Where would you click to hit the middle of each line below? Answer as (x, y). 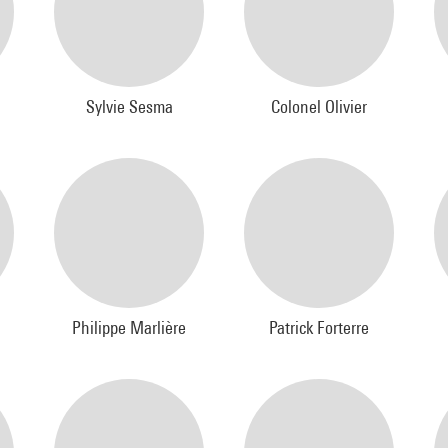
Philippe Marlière (129, 327)
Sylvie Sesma (129, 106)
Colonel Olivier (319, 106)
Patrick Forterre (319, 327)
